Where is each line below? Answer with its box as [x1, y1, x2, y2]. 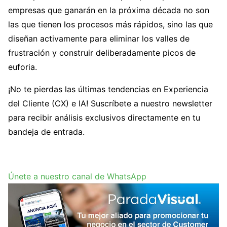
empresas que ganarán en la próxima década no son [8, 5, 209, 15]
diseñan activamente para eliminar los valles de [8, 33, 190, 44]
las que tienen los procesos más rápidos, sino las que [8, 19, 213, 29]
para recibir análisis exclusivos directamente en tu [8, 112, 200, 123]
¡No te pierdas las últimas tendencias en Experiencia [8, 84, 208, 94]
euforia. [8, 61, 37, 72]
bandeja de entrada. [8, 126, 85, 137]
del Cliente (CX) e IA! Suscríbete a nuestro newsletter [8, 98, 212, 108]
